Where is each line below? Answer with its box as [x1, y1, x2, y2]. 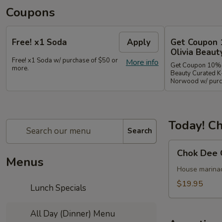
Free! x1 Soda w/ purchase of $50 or [12, 56, 118, 65]
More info [126, 57, 159, 68]
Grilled [168, 164, 191, 175]
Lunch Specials [28, 182, 87, 194]
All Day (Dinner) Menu [28, 208, 115, 220]
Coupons [6, 4, 55, 20]
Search [127, 126, 152, 136]
